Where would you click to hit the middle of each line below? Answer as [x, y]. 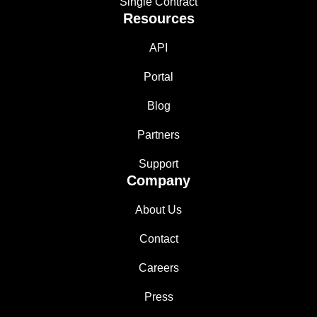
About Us [158, 209]
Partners [158, 134]
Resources [158, 18]
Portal [158, 76]
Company [158, 180]
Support [158, 163]
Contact [158, 238]
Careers [158, 267]
